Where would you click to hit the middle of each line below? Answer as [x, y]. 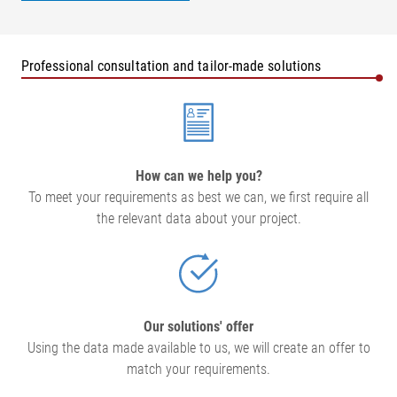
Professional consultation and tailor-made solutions [171, 66]
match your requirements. [198, 369]
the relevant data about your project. [198, 218]
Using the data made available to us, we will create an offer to [198, 347]
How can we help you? [198, 175]
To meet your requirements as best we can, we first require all [198, 197]
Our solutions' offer [198, 326]
